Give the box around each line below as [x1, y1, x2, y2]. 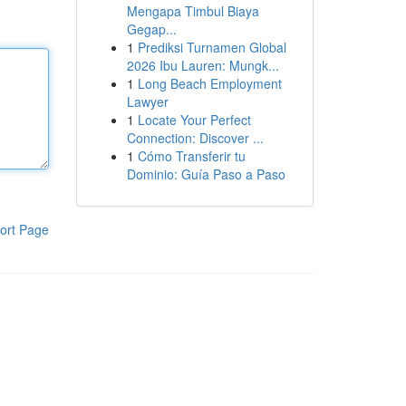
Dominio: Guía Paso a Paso [126, 165, 285, 183]
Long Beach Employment [137, 74, 282, 92]
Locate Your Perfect [137, 111, 251, 129]
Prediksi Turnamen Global [137, 38, 286, 56]
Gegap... [126, 20, 177, 38]
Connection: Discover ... [126, 129, 264, 147]
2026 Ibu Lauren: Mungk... [126, 56, 279, 74]
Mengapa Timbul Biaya [126, 2, 259, 20]
